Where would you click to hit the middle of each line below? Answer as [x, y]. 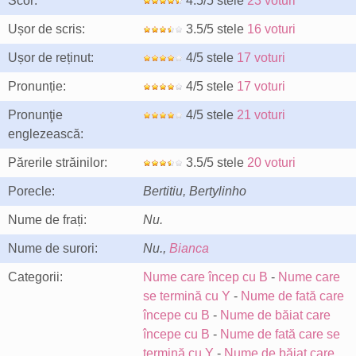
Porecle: [31, 191]
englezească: [46, 134]
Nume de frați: [47, 220]
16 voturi [271, 29]
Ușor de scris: [46, 29]
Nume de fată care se [280, 334]
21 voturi [261, 115]
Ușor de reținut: [51, 58]
